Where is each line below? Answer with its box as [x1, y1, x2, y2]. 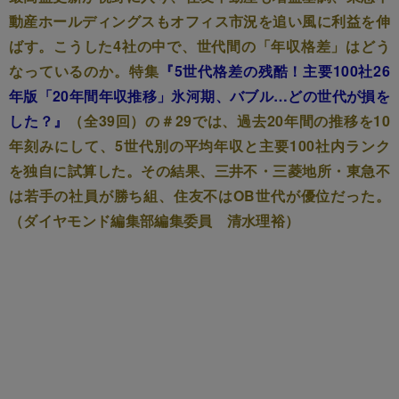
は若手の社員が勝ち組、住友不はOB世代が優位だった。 [9, 184, 390, 206]
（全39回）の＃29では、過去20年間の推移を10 [69, 110, 390, 131]
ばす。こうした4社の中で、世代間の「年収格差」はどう [9, 35, 390, 56]
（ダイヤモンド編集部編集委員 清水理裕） [9, 209, 300, 231]
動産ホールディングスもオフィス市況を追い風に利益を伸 [9, 10, 390, 31]
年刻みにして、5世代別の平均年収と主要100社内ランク [9, 134, 390, 156]
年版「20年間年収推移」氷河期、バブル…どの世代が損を [9, 85, 390, 106]
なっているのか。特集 [9, 60, 159, 81]
